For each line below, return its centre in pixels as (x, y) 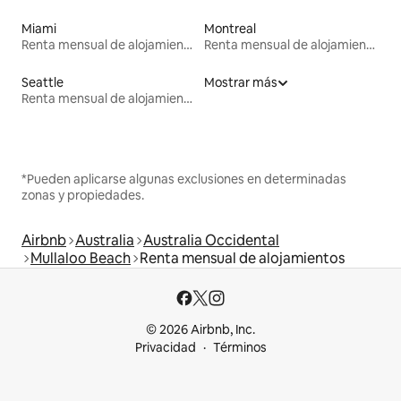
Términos (239, 348)
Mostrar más (241, 83)
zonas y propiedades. (83, 196)
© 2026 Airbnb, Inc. (200, 330)
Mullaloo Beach (81, 259)
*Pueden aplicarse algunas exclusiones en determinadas (184, 179)
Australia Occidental (211, 241)
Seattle (43, 83)
